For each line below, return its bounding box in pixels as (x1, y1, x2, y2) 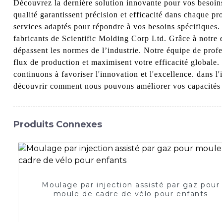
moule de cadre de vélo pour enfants (53, 189, 208, 198)
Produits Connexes (13, 118, 102, 129)
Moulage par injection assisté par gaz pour (42, 180, 220, 189)
